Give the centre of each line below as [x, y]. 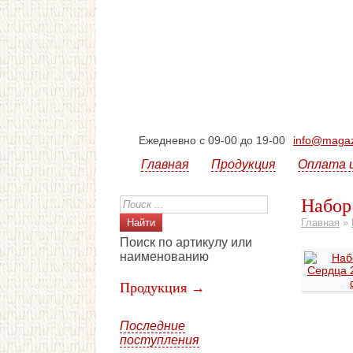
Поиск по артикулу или [186, 242]
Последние [152, 326]
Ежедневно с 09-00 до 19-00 [212, 140]
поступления [160, 340]
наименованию [164, 256]
